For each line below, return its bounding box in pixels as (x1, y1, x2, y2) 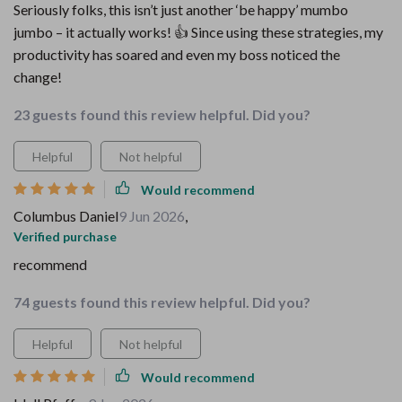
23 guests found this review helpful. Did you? (13, 106, 310, 123)
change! (13, 68, 62, 85)
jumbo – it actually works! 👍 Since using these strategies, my (13, 23, 383, 40)
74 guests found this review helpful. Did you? (13, 293, 310, 310)
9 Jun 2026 (118, 207, 185, 224)
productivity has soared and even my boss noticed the (13, 46, 340, 63)
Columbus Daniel (13, 207, 118, 224)
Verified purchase (13, 229, 117, 244)
